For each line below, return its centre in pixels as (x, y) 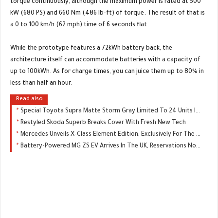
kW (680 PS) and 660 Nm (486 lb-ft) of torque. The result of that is (108, 13)
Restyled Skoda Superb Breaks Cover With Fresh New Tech (103, 123)
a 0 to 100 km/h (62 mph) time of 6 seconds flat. (80, 25)
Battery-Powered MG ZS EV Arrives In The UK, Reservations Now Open (108, 146)
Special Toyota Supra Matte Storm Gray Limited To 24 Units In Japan (108, 111)
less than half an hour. (41, 83)
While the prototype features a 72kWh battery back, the (91, 48)
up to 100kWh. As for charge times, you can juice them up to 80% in (107, 72)
